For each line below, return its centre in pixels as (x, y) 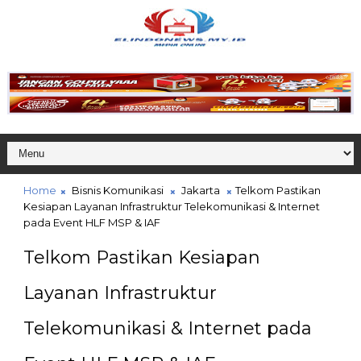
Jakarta (200, 191)
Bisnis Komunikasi (117, 191)
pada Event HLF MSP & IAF (91, 223)
